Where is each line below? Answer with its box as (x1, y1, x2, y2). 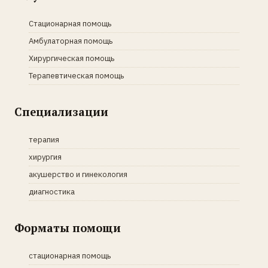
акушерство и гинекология (29, 169, 127, 179)
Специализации (14, 105, 108, 119)
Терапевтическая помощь (29, 71, 124, 81)
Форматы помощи (14, 221, 121, 235)
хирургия (29, 152, 62, 162)
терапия (29, 135, 59, 145)
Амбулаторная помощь (29, 36, 112, 46)
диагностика (29, 187, 75, 197)
